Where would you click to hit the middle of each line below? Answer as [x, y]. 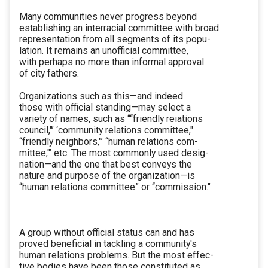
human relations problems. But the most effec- [116, 255]
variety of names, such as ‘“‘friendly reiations [111, 119]
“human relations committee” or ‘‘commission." [115, 187]
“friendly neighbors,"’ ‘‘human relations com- [109, 142]
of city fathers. [49, 74]
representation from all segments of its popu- [115, 39]
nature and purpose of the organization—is [107, 176]
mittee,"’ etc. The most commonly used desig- [114, 153]
